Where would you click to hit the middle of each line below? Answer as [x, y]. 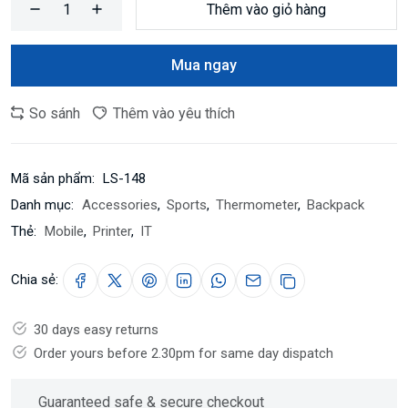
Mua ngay [204, 65]
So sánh [55, 113]
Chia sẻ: [35, 279]
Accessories [120, 205]
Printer [112, 231]
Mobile [64, 231]
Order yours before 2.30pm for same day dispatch [184, 353]
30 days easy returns [96, 330]
